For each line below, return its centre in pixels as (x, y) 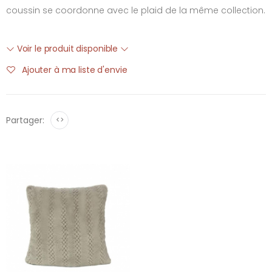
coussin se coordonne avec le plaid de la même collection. (136, 10)
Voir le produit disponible (67, 49)
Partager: (25, 120)
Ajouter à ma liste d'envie (75, 70)
